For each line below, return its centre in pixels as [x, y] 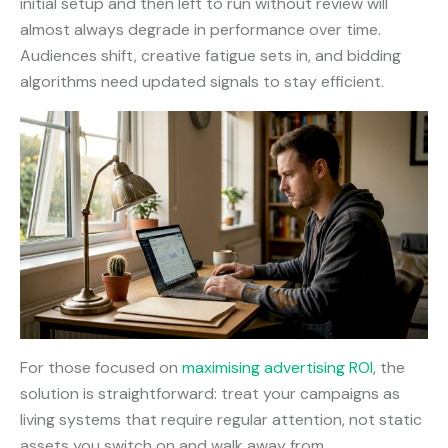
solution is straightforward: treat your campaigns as [210, 393]
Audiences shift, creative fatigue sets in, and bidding [210, 56]
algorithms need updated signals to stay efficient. [202, 82]
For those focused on [101, 367]
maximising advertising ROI [277, 367]
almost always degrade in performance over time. [200, 30]
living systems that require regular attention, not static [221, 419]
